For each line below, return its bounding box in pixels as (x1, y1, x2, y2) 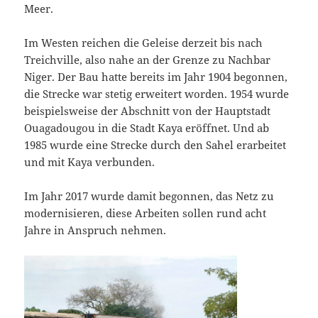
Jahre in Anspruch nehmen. (24, 222, 167, 237)
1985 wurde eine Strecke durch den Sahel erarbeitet (24, 137, 287, 152)
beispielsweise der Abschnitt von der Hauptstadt (24, 103, 271, 118)
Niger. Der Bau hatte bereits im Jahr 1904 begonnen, (24, 69, 288, 84)
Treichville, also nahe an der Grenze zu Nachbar (24, 52, 271, 67)
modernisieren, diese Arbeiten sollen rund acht (24, 205, 267, 220)
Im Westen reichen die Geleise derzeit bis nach (24, 35, 263, 50)
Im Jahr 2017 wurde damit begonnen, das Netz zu (24, 188, 275, 203)
